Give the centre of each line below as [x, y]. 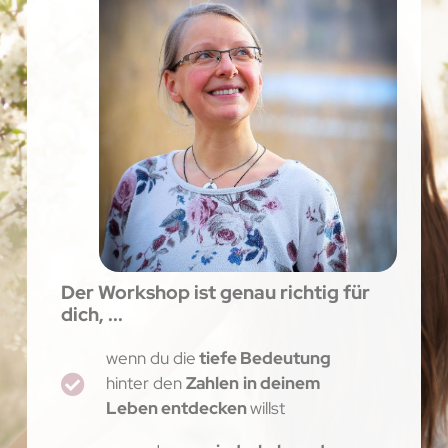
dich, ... [91, 315]
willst [267, 408]
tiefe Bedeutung [263, 358]
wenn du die [150, 358]
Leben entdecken [177, 408]
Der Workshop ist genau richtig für [215, 293]
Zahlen [212, 383]
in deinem [281, 383]
